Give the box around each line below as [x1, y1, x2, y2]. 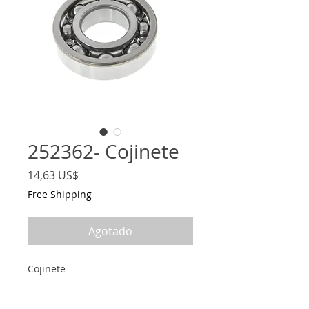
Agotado [88, 223, 132, 239]
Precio [78, 167, 111, 183]
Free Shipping [28, 188, 92, 201]
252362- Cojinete [28, 139, 179, 165]
